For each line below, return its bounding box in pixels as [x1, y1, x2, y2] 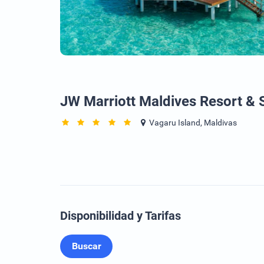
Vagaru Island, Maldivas [148, 118, 237, 127]
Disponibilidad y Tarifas [60, 209, 181, 223]
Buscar [71, 240, 101, 252]
